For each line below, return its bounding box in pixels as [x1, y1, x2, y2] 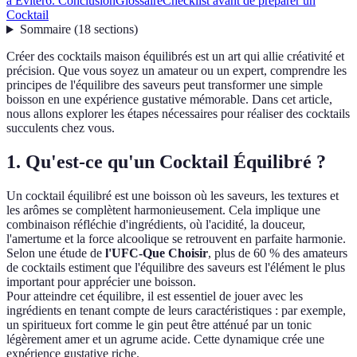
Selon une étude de [6, 246, 105, 261]
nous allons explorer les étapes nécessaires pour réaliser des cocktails [6, 107, 350, 121]
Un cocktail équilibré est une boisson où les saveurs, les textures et [6, 189, 339, 203]
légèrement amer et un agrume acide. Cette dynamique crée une [6, 332, 324, 347]
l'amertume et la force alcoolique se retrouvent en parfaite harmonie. [6, 232, 346, 246]
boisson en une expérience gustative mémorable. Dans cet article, [6, 92, 332, 107]
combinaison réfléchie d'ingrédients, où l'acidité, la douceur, [6, 218, 305, 232]
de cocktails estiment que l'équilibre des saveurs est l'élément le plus [6, 261, 345, 275]
